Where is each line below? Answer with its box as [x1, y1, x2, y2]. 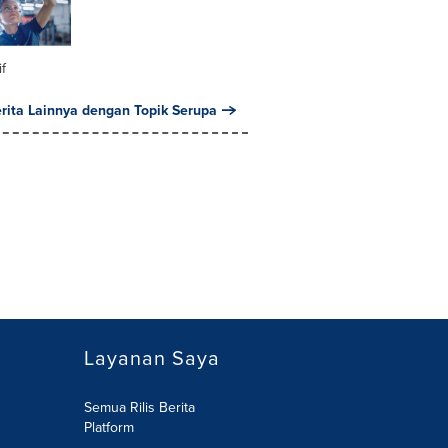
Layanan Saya [83, 343, 220, 372]
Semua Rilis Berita [83, 397, 195, 417]
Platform [83, 417, 134, 437]
